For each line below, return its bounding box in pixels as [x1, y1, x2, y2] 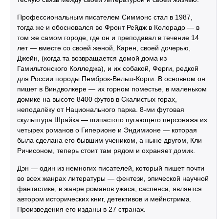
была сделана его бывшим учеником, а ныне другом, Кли [17, 136, 202, 144]
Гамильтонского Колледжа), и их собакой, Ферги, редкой [17, 65, 198, 72]
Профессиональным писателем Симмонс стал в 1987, [17, 13, 193, 21]
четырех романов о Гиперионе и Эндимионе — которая [17, 126, 197, 134]
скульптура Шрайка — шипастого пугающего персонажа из [17, 116, 207, 124]
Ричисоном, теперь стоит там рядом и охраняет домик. [17, 147, 195, 154]
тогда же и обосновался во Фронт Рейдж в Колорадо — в [17, 23, 199, 31]
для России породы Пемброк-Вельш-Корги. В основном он [17, 75, 205, 83]
